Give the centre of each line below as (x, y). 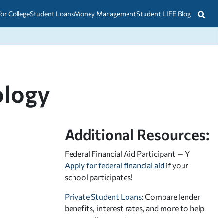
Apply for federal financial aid (115, 165)
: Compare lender (171, 196)
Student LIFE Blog (163, 13)
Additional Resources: (137, 134)
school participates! (99, 177)
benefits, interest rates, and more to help (135, 208)
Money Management (105, 13)
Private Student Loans (103, 196)
